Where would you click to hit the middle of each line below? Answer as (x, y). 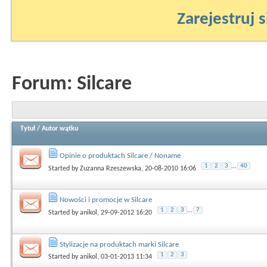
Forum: (44, 84)
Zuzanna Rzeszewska (111, 168)
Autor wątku (60, 128)
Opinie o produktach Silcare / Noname (120, 156)
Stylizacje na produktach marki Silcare (119, 244)
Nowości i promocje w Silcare (106, 200)
